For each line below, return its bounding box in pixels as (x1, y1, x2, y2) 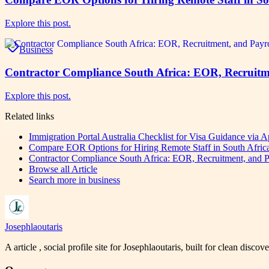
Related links (5, 110, 54, 121)
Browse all (29, 163, 71, 174)
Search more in (29, 174, 88, 185)
